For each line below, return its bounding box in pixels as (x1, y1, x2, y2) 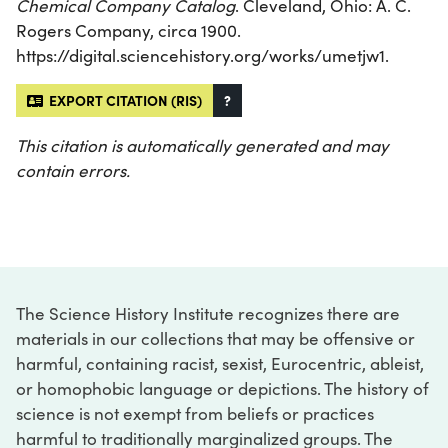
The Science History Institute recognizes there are (16, 302, 400, 326)
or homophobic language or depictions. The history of (16, 377, 429, 401)
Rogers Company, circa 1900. (16, 19, 241, 43)
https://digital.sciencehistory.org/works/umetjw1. (16, 44, 389, 68)
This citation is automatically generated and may (16, 134, 389, 158)
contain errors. (16, 159, 130, 183)
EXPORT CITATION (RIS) (43, 90, 202, 111)
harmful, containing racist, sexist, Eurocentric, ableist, (16, 352, 424, 376)
